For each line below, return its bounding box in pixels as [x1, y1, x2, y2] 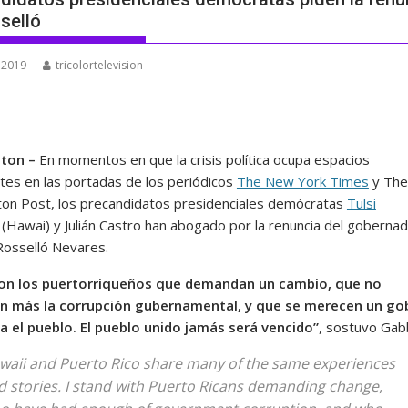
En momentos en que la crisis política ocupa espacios [35, 150, 370, 168]
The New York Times [236, 172, 369, 190]
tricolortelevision [55, 57, 143, 73]
